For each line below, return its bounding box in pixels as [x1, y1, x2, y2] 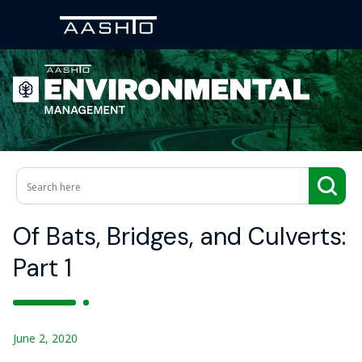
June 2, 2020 [13, 330, 78, 346]
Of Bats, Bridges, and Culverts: [13, 221, 346, 252]
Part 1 [13, 252, 72, 284]
